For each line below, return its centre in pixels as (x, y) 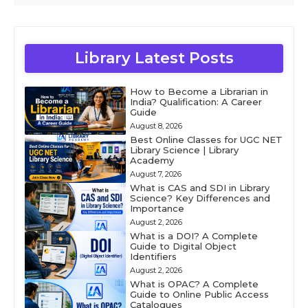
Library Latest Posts (154, 58)
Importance (157, 208)
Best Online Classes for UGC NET (206, 140)
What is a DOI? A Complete (194, 236)
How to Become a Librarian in (199, 91)
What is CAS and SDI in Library (199, 188)
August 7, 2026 (155, 174)
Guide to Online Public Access (199, 294)
